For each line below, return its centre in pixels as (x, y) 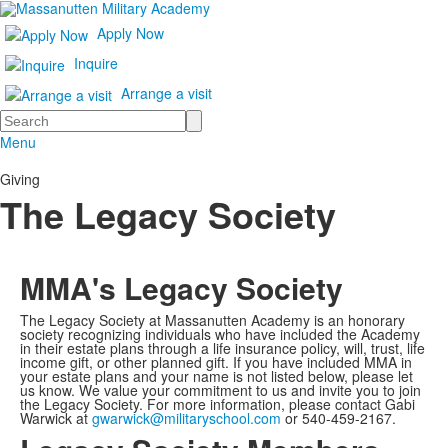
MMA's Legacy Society (181, 287)
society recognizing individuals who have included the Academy (220, 334)
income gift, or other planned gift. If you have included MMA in (216, 362)
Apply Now (130, 32)
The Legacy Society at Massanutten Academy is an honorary (212, 320)
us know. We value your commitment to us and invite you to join (220, 390)
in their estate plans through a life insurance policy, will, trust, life (222, 348)
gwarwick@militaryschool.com (186, 418)
